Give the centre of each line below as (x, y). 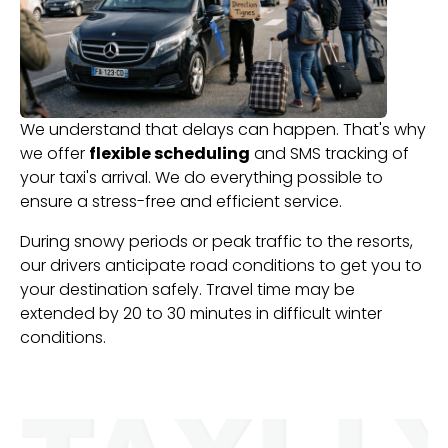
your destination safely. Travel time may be (187, 290)
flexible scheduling (169, 154)
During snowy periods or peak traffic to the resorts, (216, 242)
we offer (54, 154)
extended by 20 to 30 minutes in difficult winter (201, 314)
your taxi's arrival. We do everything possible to (201, 178)
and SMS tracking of (329, 154)
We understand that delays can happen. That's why (223, 130)
